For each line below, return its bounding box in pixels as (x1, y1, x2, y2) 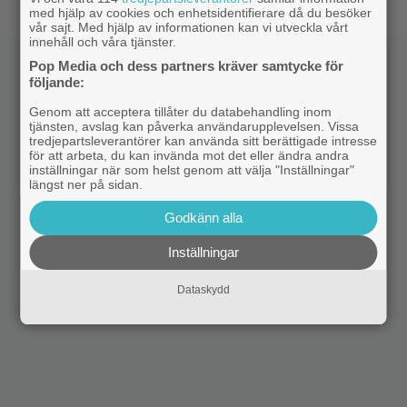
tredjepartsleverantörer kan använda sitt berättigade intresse (29, 134, 378, 148)
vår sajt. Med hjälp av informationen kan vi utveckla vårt (29, 20, 349, 35)
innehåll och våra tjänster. (29, 35, 177, 49)
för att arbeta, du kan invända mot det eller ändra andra (29, 148, 350, 163)
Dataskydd (177, 283, 230, 297)
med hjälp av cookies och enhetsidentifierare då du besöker (29, 5, 372, 20)
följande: (29, 74, 85, 90)
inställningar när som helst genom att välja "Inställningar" (29, 163, 355, 177)
